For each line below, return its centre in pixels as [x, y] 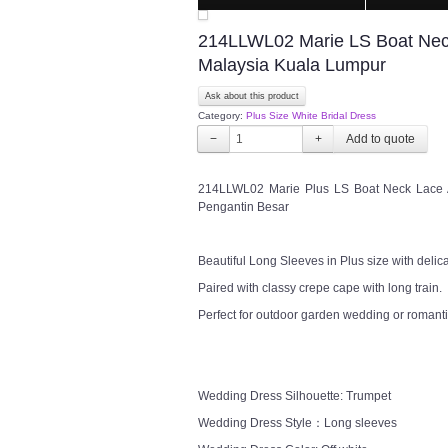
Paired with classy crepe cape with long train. [320, 288]
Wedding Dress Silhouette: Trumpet [294, 396]
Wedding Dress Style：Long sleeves [297, 423]
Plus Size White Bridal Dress [311, 115]
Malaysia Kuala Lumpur [292, 65]
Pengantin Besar [243, 207]
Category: [222, 115]
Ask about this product [252, 96]
